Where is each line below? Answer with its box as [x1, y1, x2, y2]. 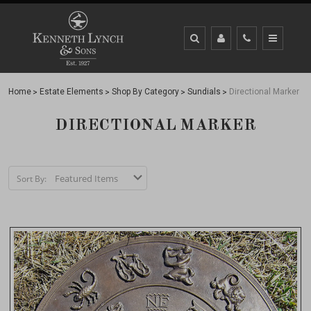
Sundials [187, 87, 221, 96]
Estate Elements [40, 87, 103, 96]
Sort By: [16, 173, 47, 185]
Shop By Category [112, 87, 179, 96]
